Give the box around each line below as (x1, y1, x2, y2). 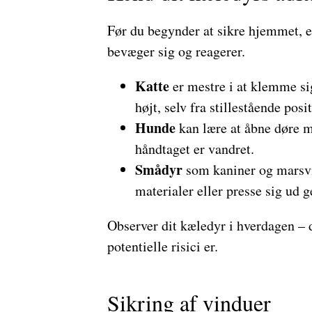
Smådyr (134, 159, 182, 180)
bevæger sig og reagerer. (107, 42, 245, 61)
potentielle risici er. (107, 237, 218, 256)
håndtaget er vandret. (134, 139, 254, 158)
